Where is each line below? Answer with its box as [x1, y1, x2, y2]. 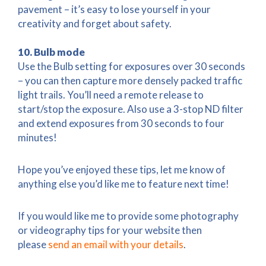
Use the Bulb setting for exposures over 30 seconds [18, 59, 245, 72]
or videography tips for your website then [18, 223, 202, 236]
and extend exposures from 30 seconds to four [18, 116, 224, 129]
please [18, 237, 48, 251]
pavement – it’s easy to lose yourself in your [18, 2, 211, 15]
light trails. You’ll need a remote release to [18, 88, 204, 101]
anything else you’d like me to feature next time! [18, 177, 229, 190]
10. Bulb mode [18, 45, 85, 58]
